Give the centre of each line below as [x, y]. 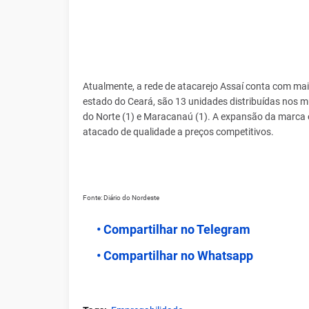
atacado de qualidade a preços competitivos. [178, 132]
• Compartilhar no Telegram [173, 229]
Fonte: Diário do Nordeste [121, 198]
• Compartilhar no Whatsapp [175, 256]
